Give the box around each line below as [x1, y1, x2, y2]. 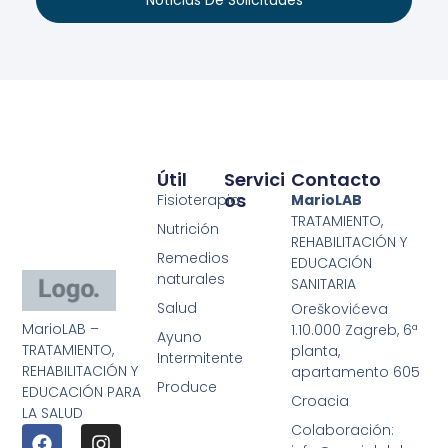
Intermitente [156, 348, 243, 369]
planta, [291, 341, 341, 362]
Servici [224, 167, 285, 193]
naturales [156, 269, 225, 290]
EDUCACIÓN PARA [22, 381, 142, 402]
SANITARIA [291, 274, 357, 295]
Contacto [291, 167, 382, 193]
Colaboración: [291, 420, 395, 441]
